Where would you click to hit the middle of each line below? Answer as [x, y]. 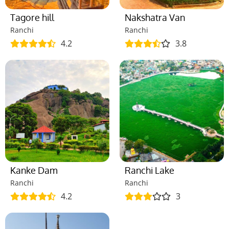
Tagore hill [32, 17]
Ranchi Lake [150, 170]
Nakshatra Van [155, 17]
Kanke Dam [34, 170]
